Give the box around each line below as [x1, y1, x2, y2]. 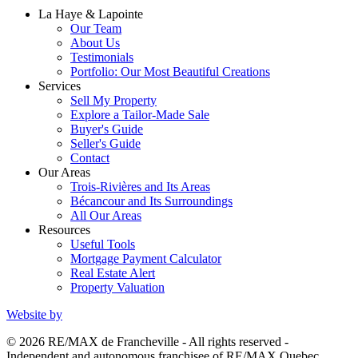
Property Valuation [70, 280, 165, 294]
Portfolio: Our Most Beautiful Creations [70, 64, 270, 78]
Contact [70, 150, 109, 165]
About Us [70, 35, 120, 50]
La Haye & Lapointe [38, 6, 143, 21]
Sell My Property [70, 93, 157, 107]
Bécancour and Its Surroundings [70, 193, 233, 208]
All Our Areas [70, 208, 141, 222]
